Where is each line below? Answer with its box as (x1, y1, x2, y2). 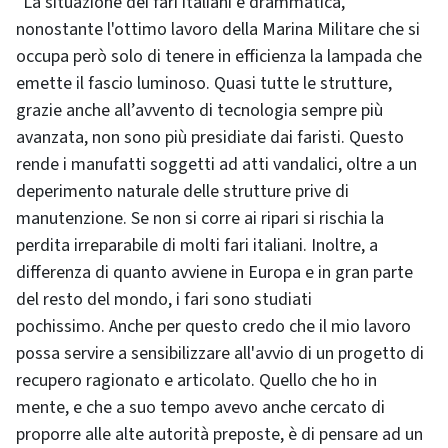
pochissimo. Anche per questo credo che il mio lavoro (16, 314, 411, 339)
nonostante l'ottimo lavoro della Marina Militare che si (16, 17, 420, 42)
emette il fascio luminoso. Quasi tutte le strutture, (16, 71, 392, 96)
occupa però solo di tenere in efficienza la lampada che (16, 44, 422, 69)
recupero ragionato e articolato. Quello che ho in (16, 368, 377, 393)
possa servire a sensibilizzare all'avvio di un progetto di (16, 341, 424, 366)
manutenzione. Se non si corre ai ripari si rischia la (16, 206, 384, 231)
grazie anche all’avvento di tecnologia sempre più (16, 98, 383, 123)
